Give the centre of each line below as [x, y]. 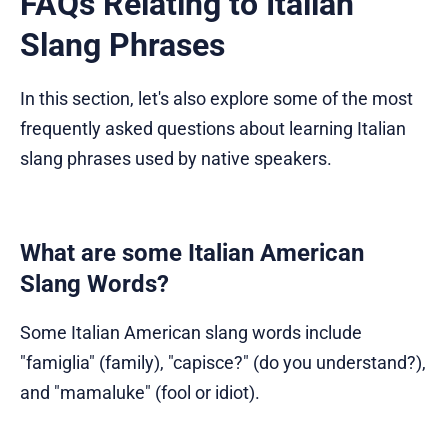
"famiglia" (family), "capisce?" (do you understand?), [223, 362]
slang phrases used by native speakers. [176, 158]
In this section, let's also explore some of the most [216, 98]
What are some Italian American [192, 252]
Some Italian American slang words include [191, 332]
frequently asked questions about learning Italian [213, 128]
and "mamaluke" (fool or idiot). [140, 392]
